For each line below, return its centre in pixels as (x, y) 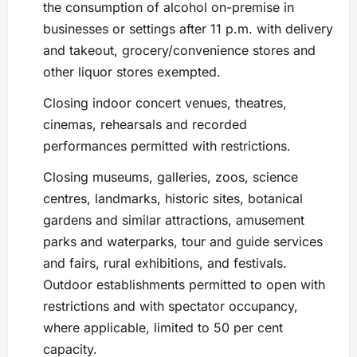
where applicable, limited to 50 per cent (163, 328)
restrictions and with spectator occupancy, (171, 306)
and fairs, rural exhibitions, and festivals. (165, 263)
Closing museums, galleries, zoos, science (171, 177)
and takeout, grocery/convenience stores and (179, 51)
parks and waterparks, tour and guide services (183, 242)
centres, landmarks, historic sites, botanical (173, 199)
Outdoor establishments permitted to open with (184, 285)
